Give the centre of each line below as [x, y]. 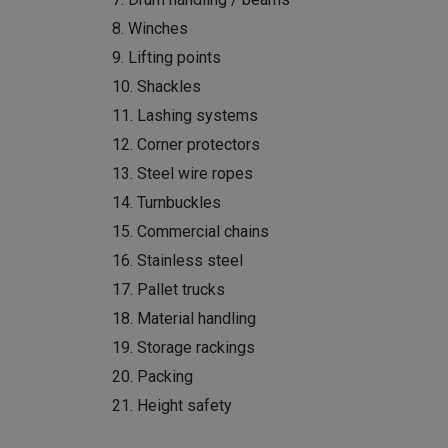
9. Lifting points [166, 58]
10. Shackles [156, 87]
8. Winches [150, 29]
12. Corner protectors [186, 145]
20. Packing [152, 377]
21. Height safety [172, 406]
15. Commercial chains [190, 232]
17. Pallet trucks [168, 290]
